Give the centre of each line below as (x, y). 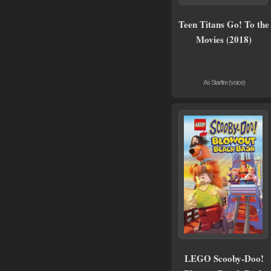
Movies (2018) (224, 40)
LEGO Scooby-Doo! (224, 259)
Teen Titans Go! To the (224, 24)
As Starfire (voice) (224, 83)
